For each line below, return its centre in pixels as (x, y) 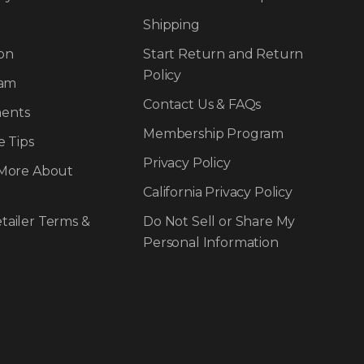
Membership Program (214, 133)
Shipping (171, 24)
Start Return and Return (223, 54)
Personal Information (211, 242)
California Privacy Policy (218, 192)
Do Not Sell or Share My (219, 221)
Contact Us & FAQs (202, 104)
